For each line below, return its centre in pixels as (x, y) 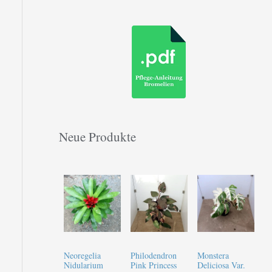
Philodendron (153, 255)
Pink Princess (153, 265)
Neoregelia (82, 255)
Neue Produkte (97, 136)
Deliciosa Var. (221, 265)
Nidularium (83, 265)
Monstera (213, 255)
